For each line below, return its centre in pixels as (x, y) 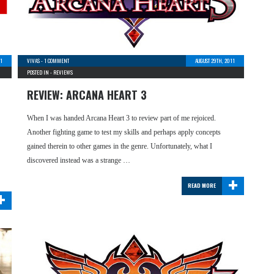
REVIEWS (63, 72)
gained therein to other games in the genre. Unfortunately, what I (120, 146)
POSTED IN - (40, 72)
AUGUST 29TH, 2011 (215, 61)
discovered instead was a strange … (79, 160)
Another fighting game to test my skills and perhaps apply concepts (124, 132)
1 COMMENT (57, 61)
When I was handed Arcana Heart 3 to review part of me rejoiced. (121, 118)
